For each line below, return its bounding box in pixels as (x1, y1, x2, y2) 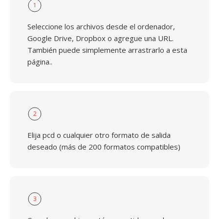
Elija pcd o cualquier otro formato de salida (27, 130, 171, 140)
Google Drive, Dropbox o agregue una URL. (27, 33, 174, 43)
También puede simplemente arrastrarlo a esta (27, 45, 187, 55)
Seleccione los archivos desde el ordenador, (27, 22, 175, 31)
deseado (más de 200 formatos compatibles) (27, 142, 180, 152)
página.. (27, 57, 52, 66)
